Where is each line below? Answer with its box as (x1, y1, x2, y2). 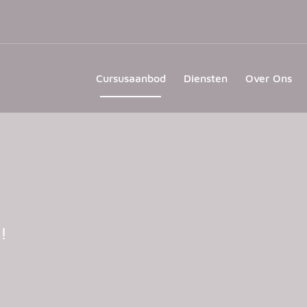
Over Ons (245, 72, 292, 84)
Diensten (183, 72, 228, 84)
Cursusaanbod (95, 72, 166, 84)
